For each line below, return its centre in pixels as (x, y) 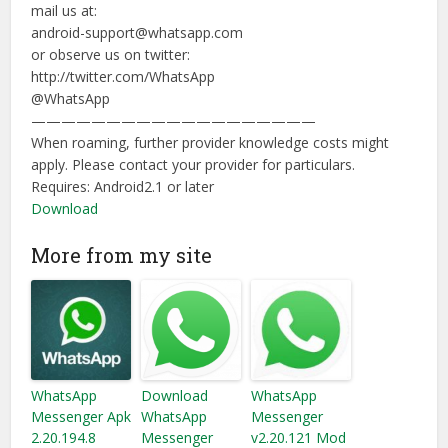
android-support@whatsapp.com (137, 32)
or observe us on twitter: (111, 54)
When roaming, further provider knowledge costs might (210, 142)
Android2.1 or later (152, 186)
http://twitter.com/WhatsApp (123, 76)
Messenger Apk (81, 416)
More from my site (122, 255)
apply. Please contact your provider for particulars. (193, 164)
